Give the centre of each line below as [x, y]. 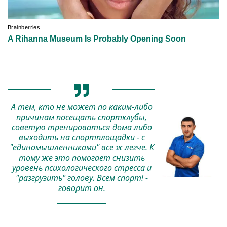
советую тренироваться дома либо [82, 127]
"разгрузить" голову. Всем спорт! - [82, 178]
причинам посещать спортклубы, [82, 117]
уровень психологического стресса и [82, 167]
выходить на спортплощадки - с [82, 137]
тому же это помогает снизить [82, 157]
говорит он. [82, 188]
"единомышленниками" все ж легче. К [82, 147]
